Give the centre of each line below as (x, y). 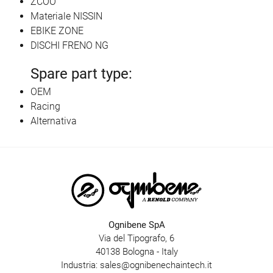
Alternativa (54, 121)
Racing (45, 106)
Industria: (80, 265)
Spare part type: (81, 73)
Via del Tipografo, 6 (136, 238)
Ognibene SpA (136, 225)
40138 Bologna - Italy (136, 251)
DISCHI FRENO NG (69, 45)
